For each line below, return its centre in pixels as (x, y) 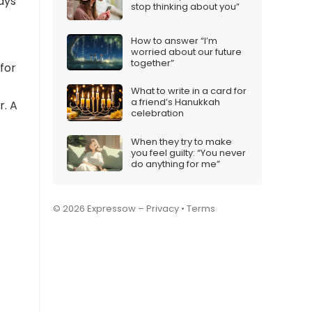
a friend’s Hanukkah (175, 102)
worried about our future (186, 52)
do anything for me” (175, 164)
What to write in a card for (189, 91)
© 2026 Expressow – (100, 209)
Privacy (163, 209)
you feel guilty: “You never (188, 153)
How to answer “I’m (174, 40)
